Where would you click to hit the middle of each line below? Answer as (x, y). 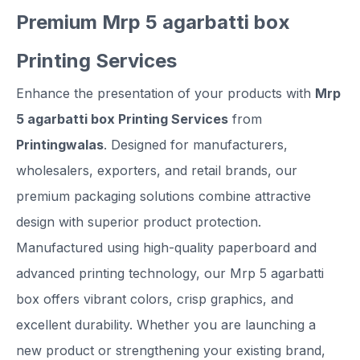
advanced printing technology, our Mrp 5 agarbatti (170, 274)
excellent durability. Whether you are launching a (166, 325)
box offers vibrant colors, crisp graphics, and (155, 299)
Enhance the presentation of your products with (166, 94)
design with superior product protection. (139, 222)
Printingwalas (60, 145)
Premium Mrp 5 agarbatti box (153, 22)
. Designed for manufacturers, (196, 145)
